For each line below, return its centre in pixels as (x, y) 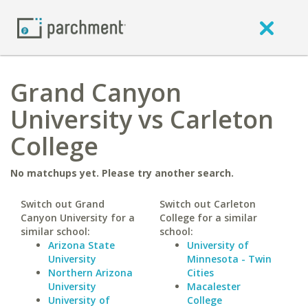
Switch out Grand (63, 204)
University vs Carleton (142, 119)
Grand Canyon (96, 92)
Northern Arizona (90, 273)
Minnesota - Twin (229, 259)
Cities (200, 273)
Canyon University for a (78, 218)
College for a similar (208, 218)
